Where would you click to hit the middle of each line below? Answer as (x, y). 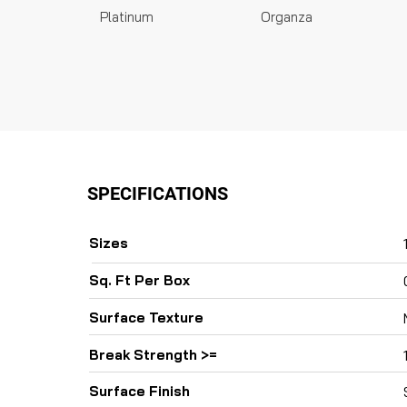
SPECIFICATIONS (158, 194)
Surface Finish (139, 391)
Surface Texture (146, 318)
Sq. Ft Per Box (139, 280)
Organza (287, 17)
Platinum (127, 17)
